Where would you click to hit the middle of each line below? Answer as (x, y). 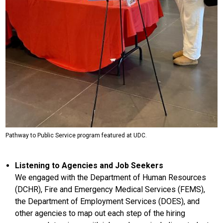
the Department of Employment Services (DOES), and (108, 202)
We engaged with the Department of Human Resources (111, 178)
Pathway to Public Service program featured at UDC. (76, 136)
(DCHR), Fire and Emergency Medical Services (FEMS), (110, 190)
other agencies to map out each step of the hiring (100, 214)
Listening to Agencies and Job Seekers (89, 166)
